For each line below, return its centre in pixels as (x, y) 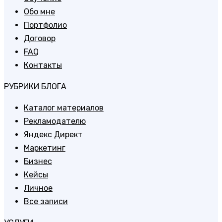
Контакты (43, 65)
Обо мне (39, 11)
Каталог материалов (64, 108)
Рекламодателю (55, 121)
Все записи (46, 201)
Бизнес (38, 161)
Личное (38, 188)
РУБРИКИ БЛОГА (35, 86)
